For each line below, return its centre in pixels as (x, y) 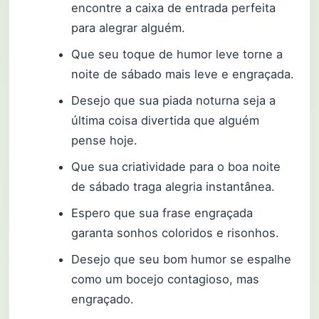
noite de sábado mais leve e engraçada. (183, 74)
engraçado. (103, 299)
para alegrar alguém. (129, 27)
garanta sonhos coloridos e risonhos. (176, 232)
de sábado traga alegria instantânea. (173, 186)
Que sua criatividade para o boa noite (176, 166)
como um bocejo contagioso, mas (166, 279)
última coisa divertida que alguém (166, 120)
